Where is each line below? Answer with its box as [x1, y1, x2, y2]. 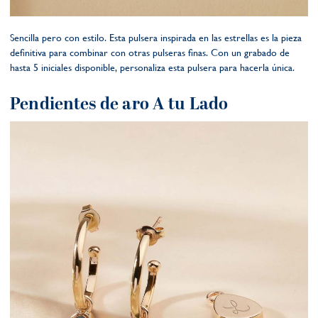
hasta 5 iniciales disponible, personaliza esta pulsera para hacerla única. [10, 62, 295, 74]
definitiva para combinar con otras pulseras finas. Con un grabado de [10, 47, 290, 59]
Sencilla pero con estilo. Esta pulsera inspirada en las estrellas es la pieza [10, 32, 302, 44]
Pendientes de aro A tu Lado [10, 92, 229, 118]
